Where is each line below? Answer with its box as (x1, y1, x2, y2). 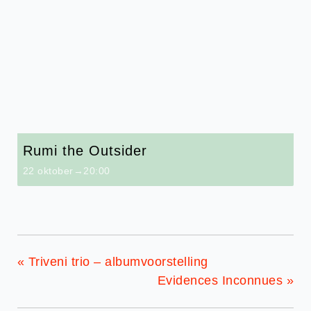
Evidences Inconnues (157, 274, 287, 287)
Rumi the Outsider (22, 143, 147, 158)
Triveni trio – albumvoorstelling (24, 255, 208, 269)
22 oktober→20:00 (22, 165, 110, 176)
